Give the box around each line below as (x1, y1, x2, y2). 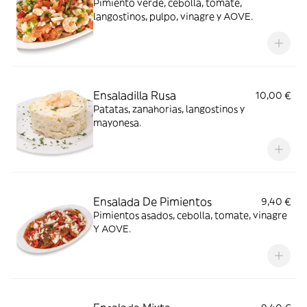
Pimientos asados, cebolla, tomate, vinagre (93, 209, 287, 221)
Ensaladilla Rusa (93, 88, 176, 102)
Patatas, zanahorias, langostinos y (93, 103, 245, 115)
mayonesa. (93, 116, 141, 129)
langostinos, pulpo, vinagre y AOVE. (93, 10, 253, 23)
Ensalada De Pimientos (93, 195, 212, 208)
